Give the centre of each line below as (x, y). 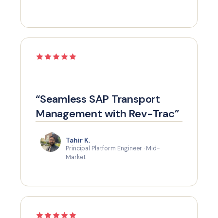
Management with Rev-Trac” (107, 114)
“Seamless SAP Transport (98, 99)
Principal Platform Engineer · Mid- (113, 148)
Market (76, 157)
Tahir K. (78, 140)
